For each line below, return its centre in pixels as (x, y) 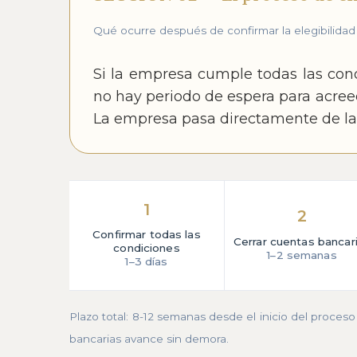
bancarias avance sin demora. (149, 339)
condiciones (147, 248)
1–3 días (147, 262)
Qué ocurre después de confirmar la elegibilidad (224, 31)
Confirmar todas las (147, 235)
